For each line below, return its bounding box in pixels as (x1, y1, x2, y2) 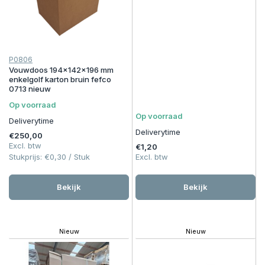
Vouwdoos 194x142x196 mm (9, 65, 114, 75)
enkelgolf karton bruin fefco (9, 75, 111, 84)
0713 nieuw (9, 84, 51, 93)
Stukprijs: (9, 152, 44, 161)
